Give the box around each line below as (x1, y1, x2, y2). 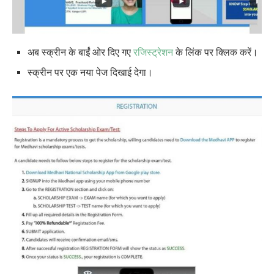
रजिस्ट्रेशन (133, 46, 173, 59)
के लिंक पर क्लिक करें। (173, 46, 258, 59)
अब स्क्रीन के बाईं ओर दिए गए (28, 46, 133, 59)
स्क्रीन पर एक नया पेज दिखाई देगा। (28, 67, 153, 79)
